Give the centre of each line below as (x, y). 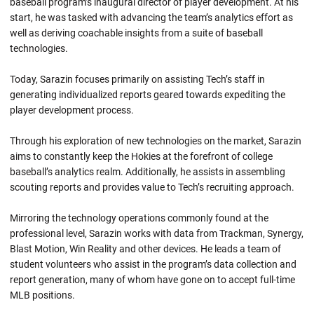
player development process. (72, 110)
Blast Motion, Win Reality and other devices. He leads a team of (145, 248)
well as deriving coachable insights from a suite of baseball (136, 33)
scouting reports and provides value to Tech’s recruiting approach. (152, 187)
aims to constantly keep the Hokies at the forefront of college (141, 156)
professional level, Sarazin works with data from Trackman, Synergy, (157, 233)
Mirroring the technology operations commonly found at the (139, 218)
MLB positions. (42, 295)
